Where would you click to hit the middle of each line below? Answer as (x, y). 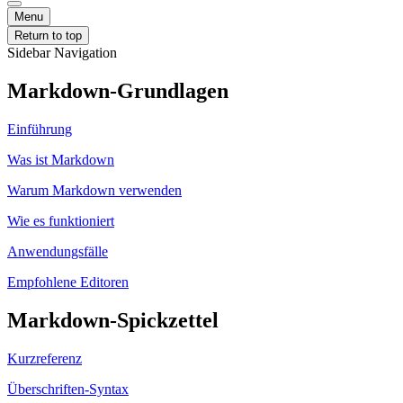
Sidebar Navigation (62, 53)
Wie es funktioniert (61, 220)
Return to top (48, 36)
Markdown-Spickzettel (113, 320)
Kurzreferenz (45, 358)
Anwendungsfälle (58, 251)
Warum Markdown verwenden (94, 190)
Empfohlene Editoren (68, 282)
